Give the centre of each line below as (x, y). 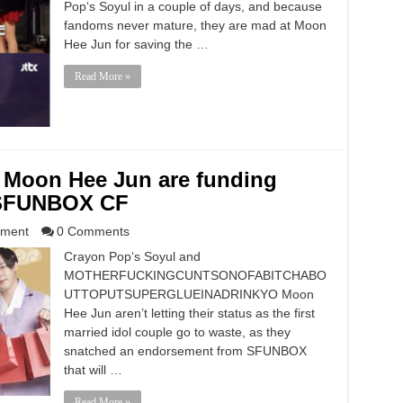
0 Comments (93, 231)
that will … (93, 370)
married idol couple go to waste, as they (177, 332)
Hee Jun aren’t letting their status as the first (189, 313)
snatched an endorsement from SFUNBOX (185, 351)
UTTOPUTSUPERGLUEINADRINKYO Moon (188, 294)
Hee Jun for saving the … (136, 44)
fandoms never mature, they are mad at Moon (195, 25)
